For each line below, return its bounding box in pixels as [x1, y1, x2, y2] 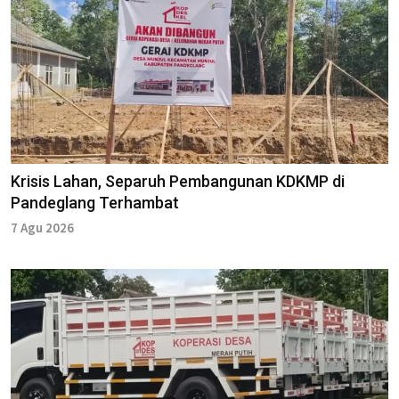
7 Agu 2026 [11, 218, 74, 236]
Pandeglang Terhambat [11, 192, 179, 212]
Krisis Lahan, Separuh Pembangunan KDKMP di [11, 171, 345, 191]
